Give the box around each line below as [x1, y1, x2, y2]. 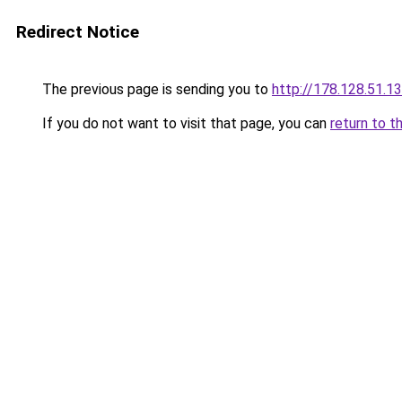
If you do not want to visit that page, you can [39, 115, 330, 132]
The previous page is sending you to [39, 81, 272, 98]
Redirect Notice [16, 22, 139, 42]
